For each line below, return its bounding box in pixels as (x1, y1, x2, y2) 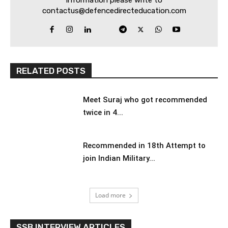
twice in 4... (82, 108, 123, 118)
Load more (95, 191, 126, 200)
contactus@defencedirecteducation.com (42, 6, 186, 16)
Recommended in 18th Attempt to (82, 140, 206, 150)
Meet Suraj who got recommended (82, 95, 207, 105)
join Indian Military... (82, 153, 155, 163)
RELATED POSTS (16, 66, 85, 76)
